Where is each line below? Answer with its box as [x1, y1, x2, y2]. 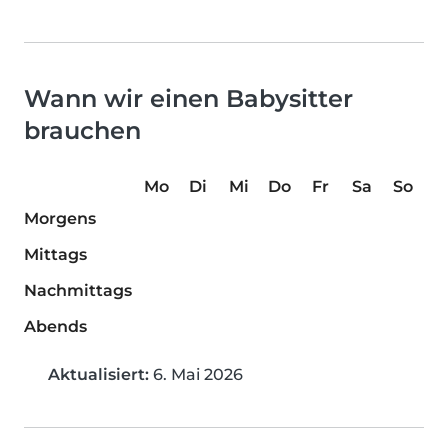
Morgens [24, 208, 96, 228]
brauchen [24, 115, 141, 145]
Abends [24, 316, 87, 336]
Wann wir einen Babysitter [24, 83, 353, 113]
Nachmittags [24, 280, 132, 300]
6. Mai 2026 [149, 364, 243, 384]
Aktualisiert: [48, 364, 149, 384]
